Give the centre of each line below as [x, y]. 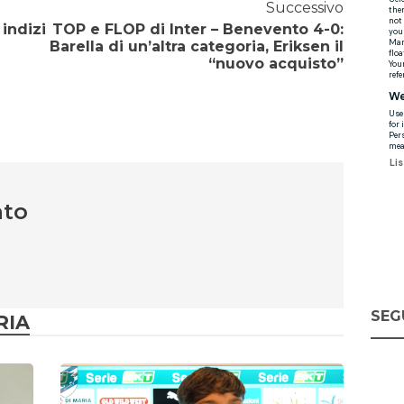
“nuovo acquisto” [275, 64]
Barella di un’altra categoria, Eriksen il [196, 47]
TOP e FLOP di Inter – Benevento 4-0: [197, 30]
